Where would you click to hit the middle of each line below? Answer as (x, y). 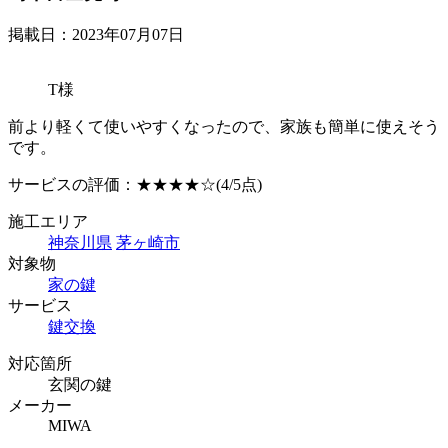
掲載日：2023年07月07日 (96, 34)
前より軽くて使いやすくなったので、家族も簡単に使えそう (224, 126)
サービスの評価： (72, 184)
